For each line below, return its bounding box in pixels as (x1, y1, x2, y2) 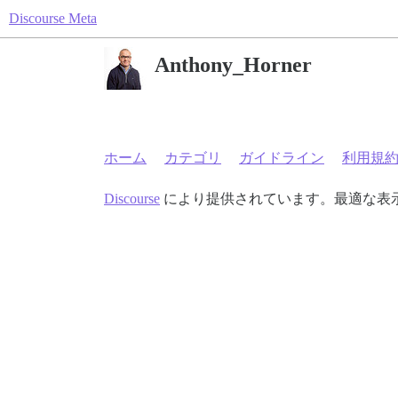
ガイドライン (239, 150, 324, 165)
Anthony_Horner (155, 52, 312, 76)
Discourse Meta (9, 11, 97, 26)
